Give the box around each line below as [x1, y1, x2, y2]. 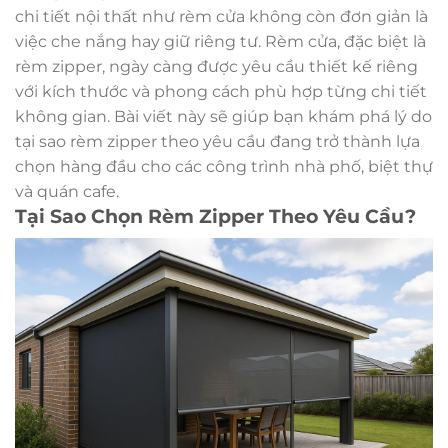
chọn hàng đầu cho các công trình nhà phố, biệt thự [15, 157, 433, 177]
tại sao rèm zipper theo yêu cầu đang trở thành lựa [15, 132, 420, 152]
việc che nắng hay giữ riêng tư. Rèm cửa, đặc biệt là [15, 32, 426, 52]
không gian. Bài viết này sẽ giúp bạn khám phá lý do [15, 107, 432, 127]
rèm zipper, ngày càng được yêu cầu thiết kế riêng [15, 57, 418, 77]
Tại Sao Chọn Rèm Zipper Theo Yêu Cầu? [15, 204, 416, 229]
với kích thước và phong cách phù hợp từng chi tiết [15, 82, 427, 102]
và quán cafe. [15, 182, 119, 202]
